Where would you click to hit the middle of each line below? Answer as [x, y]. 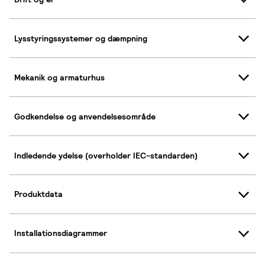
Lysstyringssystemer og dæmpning [81, 38]
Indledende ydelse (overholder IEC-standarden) [106, 155]
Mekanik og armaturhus [59, 77]
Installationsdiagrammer [61, 233]
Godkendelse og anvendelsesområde [85, 116]
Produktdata [38, 194]
